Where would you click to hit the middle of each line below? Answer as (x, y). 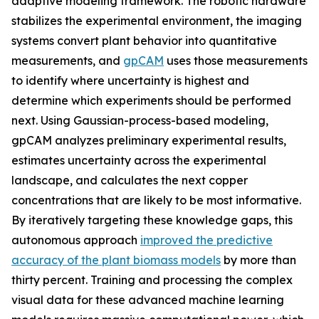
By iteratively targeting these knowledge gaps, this (152, 220)
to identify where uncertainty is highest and (130, 80)
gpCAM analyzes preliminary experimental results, (149, 140)
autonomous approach (76, 240)
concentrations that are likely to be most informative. (156, 200)
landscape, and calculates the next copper (130, 180)
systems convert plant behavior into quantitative (144, 41)
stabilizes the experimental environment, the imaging (157, 21)
